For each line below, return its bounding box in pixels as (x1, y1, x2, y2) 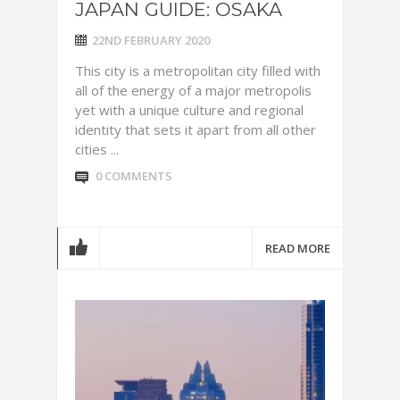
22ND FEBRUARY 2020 (92, 32, 210, 48)
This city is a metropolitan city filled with (75, 62, 321, 79)
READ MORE (265, 240, 330, 256)
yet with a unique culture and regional (75, 101, 304, 119)
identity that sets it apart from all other (75, 121, 316, 138)
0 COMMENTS (96, 168, 172, 184)
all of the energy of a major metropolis (75, 81, 312, 99)
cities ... (75, 140, 119, 158)
